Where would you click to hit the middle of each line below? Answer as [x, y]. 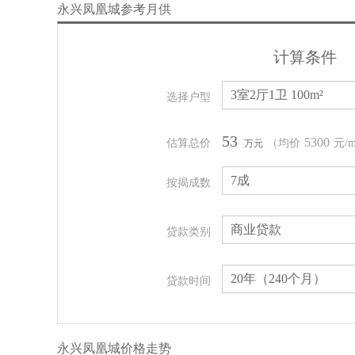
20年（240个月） [278, 279]
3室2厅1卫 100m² [277, 95]
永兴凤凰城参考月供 [114, 9]
